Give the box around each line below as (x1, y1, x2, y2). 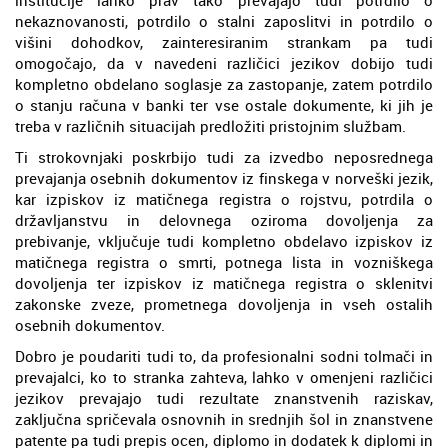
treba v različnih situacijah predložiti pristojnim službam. (15, 115, 406, 136)
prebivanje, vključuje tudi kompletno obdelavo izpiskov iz (15, 230, 433, 251)
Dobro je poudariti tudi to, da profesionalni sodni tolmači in (15, 345, 433, 366)
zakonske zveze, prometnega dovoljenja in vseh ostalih (15, 293, 433, 314)
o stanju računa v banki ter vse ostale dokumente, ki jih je (15, 94, 433, 115)
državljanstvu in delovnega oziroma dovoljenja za (15, 209, 433, 230)
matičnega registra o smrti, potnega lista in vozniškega (15, 251, 433, 272)
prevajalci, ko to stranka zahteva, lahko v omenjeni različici (15, 366, 433, 387)
